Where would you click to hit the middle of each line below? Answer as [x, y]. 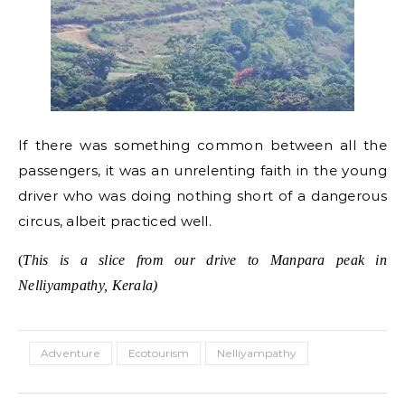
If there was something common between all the [202, 145]
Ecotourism [159, 353]
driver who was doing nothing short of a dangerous [202, 196]
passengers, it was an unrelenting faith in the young [202, 170]
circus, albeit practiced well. [115, 221]
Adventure [71, 353]
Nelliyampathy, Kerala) [88, 285]
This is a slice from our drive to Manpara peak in [205, 260]
